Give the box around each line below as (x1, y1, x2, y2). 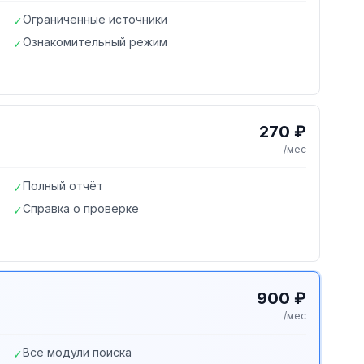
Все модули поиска (23, 345, 132, 359)
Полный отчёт (23, 179, 104, 193)
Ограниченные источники (23, 12, 168, 26)
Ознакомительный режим (23, 35, 168, 49)
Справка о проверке (23, 201, 140, 215)
